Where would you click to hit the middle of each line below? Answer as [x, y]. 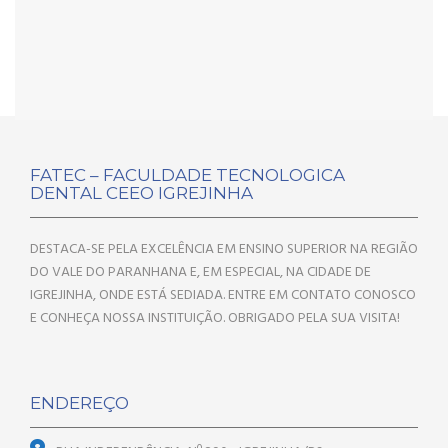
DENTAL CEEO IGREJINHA [141, 193]
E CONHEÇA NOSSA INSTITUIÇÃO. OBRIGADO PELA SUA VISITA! [215, 319]
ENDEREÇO [79, 403]
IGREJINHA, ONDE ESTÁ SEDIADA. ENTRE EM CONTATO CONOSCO [223, 296]
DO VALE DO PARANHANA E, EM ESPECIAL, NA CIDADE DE [200, 273]
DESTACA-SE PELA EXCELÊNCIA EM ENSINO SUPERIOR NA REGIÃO [224, 250]
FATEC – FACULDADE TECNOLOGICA [187, 175]
